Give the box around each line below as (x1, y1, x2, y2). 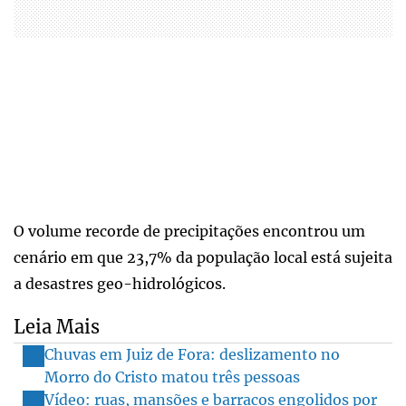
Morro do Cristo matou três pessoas (44, 367, 300, 386)
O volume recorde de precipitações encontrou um (14, 221, 365, 240)
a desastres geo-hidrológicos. (14, 274, 226, 293)
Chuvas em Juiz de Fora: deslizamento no (44, 344, 340, 363)
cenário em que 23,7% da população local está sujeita (14, 247, 392, 266)
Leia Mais (14, 314, 100, 338)
